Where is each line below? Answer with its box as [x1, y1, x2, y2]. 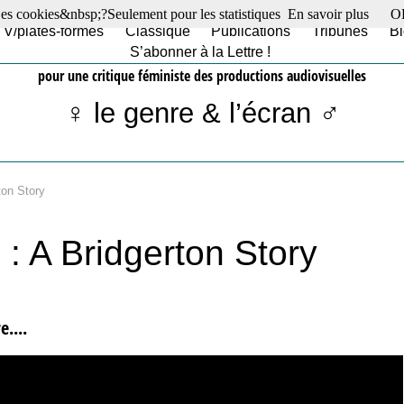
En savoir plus [288, 6, 369, 22]
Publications [211, 23, 291, 39]
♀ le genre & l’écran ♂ [64, 96, 340, 129]
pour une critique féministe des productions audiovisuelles [38, 65, 366, 86]
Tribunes [311, 23, 368, 39]
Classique [124, 23, 190, 39]
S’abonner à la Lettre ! [130, 44, 271, 60]
